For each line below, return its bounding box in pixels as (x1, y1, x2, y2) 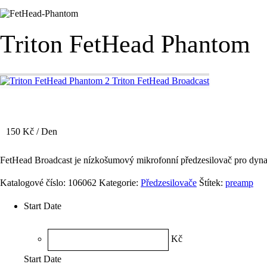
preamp (225, 178, 253, 188)
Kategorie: (99, 178, 141, 188)
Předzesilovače (141, 178, 197, 188)
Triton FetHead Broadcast (112, 76, 209, 86)
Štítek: (199, 178, 225, 188)
